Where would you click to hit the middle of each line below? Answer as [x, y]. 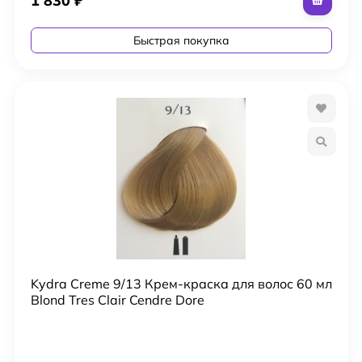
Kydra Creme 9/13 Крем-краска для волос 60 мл [181, 283]
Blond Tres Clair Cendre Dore [117, 299]
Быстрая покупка [181, 40]
